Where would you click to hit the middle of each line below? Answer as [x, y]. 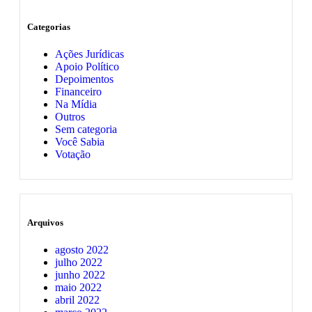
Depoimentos [84, 79]
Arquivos [45, 222]
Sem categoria [86, 130]
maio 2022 [78, 287]
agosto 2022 [82, 249]
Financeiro [78, 92]
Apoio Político [87, 67]
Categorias [49, 27]
